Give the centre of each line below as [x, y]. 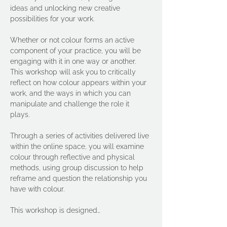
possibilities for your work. [52, 19]
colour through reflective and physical [73, 157]
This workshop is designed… [55, 210]
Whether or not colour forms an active [74, 40]
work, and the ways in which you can [71, 93]
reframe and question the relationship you [80, 178]
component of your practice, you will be [77, 51]
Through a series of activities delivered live [81, 136]
